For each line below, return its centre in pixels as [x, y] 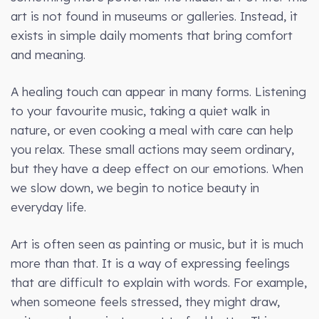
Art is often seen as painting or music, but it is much [157, 244]
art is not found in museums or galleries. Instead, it [154, 16]
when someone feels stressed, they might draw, [145, 302]
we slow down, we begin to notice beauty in [135, 188]
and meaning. [48, 55]
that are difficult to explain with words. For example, [159, 283]
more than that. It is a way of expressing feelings [150, 263]
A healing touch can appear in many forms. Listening [158, 92]
